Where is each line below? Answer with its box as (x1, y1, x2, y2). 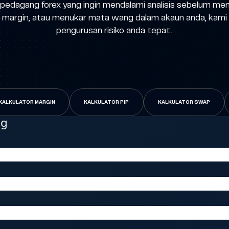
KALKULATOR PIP (84, 100, 129, 105)
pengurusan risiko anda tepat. (56, 26, 173, 35)
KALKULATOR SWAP (158, 100, 211, 105)
